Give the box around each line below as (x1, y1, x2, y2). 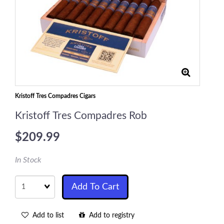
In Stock (15, 156, 41, 164)
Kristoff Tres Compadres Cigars (15, 93, 95, 99)
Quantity (14, 175, 42, 182)
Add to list (28, 212, 64, 219)
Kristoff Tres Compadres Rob (15, 110, 147, 121)
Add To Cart (71, 182, 119, 191)
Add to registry (85, 212, 134, 219)
